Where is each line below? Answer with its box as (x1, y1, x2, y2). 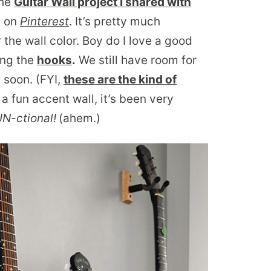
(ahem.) (59, 111, 100, 126)
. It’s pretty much (69, 15, 160, 29)
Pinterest (20, 15, 69, 29)
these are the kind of (64, 73, 177, 87)
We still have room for (76, 53, 197, 68)
